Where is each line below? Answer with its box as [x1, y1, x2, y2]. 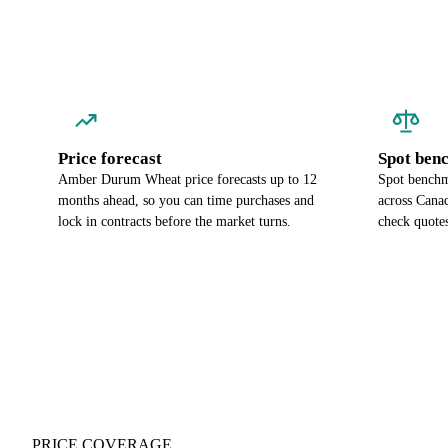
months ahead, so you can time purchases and [58, 193, 314, 208]
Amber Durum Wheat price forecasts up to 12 [58, 172, 317, 187]
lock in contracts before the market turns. [58, 214, 291, 229]
